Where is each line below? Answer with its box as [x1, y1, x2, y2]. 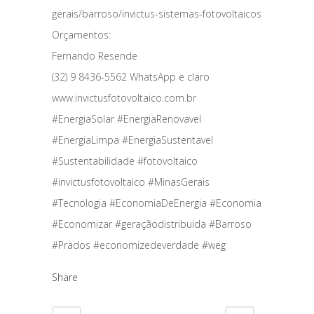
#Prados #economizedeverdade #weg [52, 238, 226, 252]
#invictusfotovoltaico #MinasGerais [52, 175, 210, 189]
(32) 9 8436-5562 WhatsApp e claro [52, 70, 210, 84]
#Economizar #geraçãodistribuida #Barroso [52, 217, 252, 231]
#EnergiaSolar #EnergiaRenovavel [52, 112, 201, 126]
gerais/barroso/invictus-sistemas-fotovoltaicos [52, 7, 261, 21]
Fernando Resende [52, 49, 137, 63]
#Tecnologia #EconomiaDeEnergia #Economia [52, 196, 261, 210]
